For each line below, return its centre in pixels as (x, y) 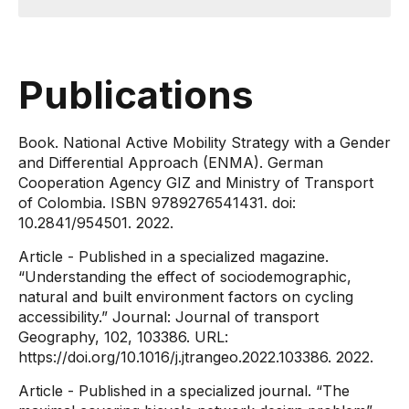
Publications (136, 94)
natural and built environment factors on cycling (186, 297)
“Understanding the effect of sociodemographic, (185, 277)
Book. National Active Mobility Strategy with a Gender (204, 142)
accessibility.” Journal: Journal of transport (168, 317)
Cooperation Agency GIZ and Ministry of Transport (196, 183)
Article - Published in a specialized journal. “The (184, 391)
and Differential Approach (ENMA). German (171, 163)
